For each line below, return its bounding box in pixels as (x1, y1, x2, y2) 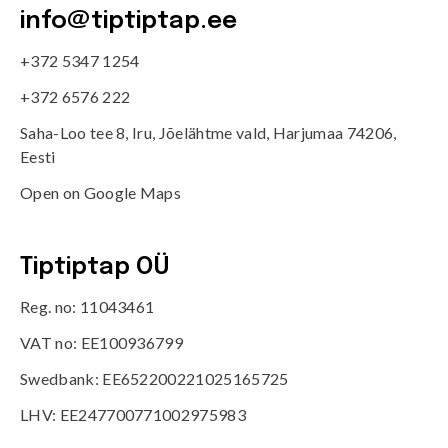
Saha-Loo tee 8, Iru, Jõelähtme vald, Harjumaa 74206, (20, 123, 397, 142)
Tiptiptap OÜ (20, 255, 170, 280)
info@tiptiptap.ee (20, 9, 237, 34)
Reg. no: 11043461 (20, 297, 155, 316)
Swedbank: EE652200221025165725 (20, 369, 289, 388)
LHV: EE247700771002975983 (20, 405, 246, 424)
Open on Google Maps (20, 183, 182, 202)
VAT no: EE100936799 (20, 333, 184, 352)
